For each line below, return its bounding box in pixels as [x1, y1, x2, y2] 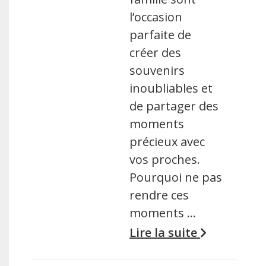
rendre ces [129, 187, 189, 203]
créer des [129, 45, 182, 61]
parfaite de [129, 27, 192, 43]
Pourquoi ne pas [129, 169, 223, 185]
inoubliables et [129, 80, 213, 96]
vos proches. [129, 151, 201, 167]
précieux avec [129, 134, 205, 150]
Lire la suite [129, 224, 201, 240]
